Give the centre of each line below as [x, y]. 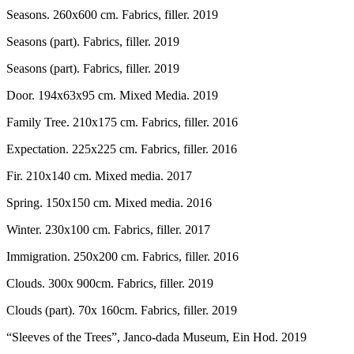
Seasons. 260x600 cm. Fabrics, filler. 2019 [112, 15]
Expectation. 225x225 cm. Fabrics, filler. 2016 [122, 149]
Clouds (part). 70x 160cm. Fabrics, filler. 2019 [122, 310]
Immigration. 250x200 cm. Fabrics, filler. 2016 [122, 256]
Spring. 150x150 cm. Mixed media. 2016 [109, 203]
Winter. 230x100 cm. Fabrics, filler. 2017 [108, 230]
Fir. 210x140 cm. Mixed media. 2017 [99, 176]
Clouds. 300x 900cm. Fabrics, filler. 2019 [110, 283]
